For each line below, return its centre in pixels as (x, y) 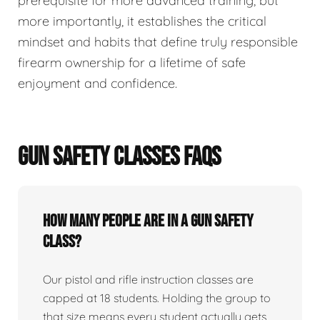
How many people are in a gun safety (148, 221)
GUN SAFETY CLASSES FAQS (119, 157)
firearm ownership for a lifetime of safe (132, 62)
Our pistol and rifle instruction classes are (148, 279)
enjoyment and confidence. (97, 83)
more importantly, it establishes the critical (142, 21)
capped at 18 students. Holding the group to (157, 297)
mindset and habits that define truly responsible (158, 41)
